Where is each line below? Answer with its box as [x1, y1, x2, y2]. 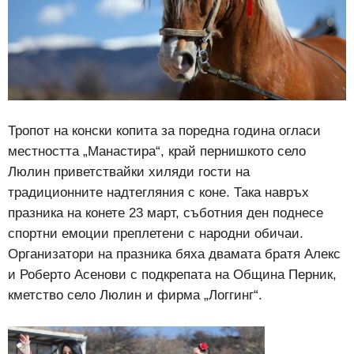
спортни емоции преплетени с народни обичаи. [8, 226, 303, 242]
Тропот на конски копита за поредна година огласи [8, 123, 321, 139]
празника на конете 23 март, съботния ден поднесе [8, 205, 323, 221]
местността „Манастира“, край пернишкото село [8, 144, 306, 160]
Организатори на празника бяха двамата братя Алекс [8, 247, 341, 262]
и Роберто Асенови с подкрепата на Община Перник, [8, 267, 337, 283]
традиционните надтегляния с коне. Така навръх [8, 185, 309, 201]
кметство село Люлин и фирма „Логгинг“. [8, 288, 262, 303]
